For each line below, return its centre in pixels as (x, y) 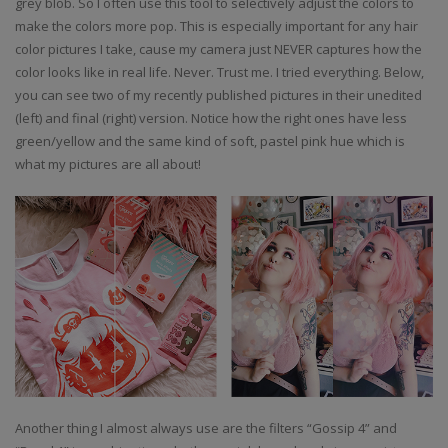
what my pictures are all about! (108, 164)
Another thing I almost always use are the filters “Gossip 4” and (206, 428)
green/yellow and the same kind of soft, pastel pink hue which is (210, 141)
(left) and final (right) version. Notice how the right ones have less (211, 118)
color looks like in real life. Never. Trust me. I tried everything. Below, (219, 72)
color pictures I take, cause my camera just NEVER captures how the (218, 49)
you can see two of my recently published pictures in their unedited (218, 95)
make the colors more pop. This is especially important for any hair (216, 26)
